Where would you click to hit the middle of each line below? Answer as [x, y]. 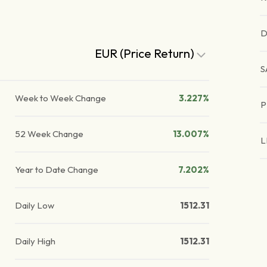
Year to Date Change [57, 170]
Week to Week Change [61, 98]
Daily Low [35, 206]
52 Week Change [49, 134]
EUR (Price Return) [146, 54]
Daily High [35, 241]
